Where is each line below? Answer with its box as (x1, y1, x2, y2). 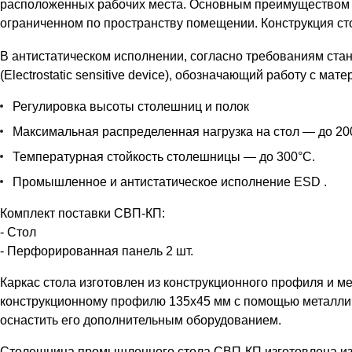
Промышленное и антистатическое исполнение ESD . (13, 175, 327, 189)
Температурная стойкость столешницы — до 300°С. (13, 150, 315, 164)
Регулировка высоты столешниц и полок (13, 100, 249, 114)
